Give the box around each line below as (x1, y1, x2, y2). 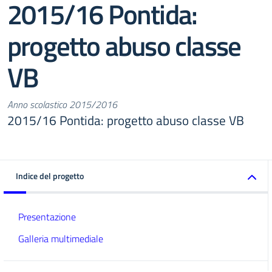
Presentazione (18, 209, 76, 224)
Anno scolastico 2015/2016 (7, 97, 117, 112)
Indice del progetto (16, 169, 84, 182)
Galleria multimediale (18, 231, 103, 246)
